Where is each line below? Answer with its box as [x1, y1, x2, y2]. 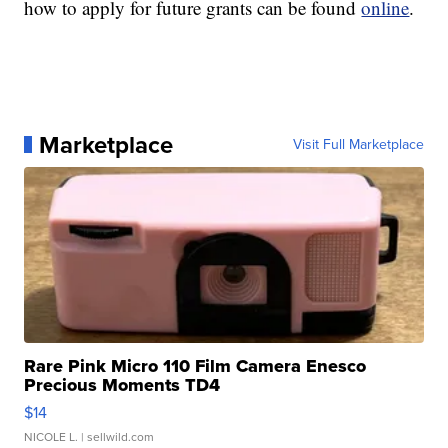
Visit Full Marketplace [292, 133, 424, 155]
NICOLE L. [24, 427, 79, 446]
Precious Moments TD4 [24, 371, 221, 398]
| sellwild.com [78, 427, 155, 446]
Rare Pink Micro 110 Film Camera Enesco [24, 352, 367, 379]
